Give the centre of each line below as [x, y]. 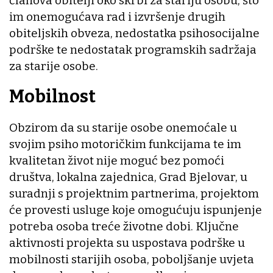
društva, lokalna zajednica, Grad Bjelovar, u [128, 177]
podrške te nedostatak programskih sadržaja [133, 49]
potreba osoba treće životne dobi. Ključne [124, 227]
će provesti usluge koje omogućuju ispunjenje [136, 210]
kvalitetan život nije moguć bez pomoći [117, 161]
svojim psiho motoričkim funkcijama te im [125, 144]
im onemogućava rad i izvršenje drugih [117, 16]
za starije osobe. [54, 66]
